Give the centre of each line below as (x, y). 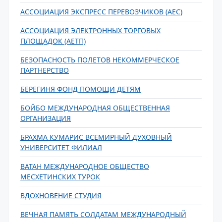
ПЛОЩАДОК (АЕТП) (53, 41)
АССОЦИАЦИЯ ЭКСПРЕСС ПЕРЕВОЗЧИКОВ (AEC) (101, 12)
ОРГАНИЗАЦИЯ (46, 118)
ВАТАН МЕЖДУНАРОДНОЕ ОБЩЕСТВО (85, 166)
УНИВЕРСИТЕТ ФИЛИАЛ (61, 147)
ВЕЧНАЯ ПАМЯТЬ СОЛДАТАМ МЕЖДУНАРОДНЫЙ (103, 214)
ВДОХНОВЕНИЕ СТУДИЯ (61, 195)
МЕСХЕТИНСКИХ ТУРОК (60, 177)
